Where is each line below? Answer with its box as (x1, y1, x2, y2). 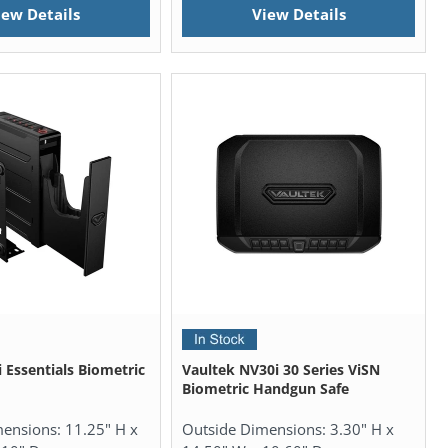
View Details (251, 4, 346, 25)
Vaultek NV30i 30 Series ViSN (181, 360, 380, 380)
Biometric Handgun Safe (181, 379, 349, 399)
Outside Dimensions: (181, 419, 330, 440)
